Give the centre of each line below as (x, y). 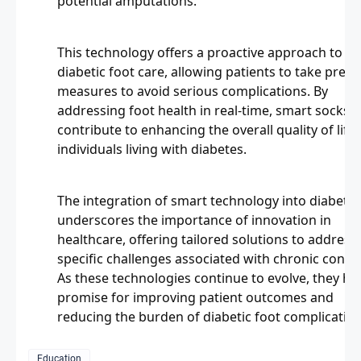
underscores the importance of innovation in (194, 220)
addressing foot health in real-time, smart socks (203, 110)
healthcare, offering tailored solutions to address (207, 239)
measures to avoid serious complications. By (193, 91)
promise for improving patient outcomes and (195, 297)
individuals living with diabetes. (152, 149)
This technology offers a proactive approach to (200, 52)
